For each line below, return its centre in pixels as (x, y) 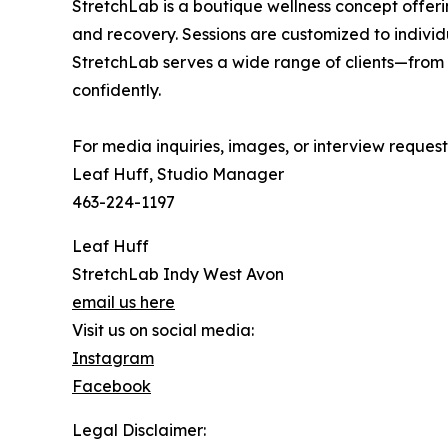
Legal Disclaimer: (139, 430)
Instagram (113, 358)
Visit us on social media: (163, 330)
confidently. (116, 90)
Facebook (111, 386)
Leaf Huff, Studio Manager (178, 174)
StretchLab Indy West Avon (178, 274)
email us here (123, 302)
